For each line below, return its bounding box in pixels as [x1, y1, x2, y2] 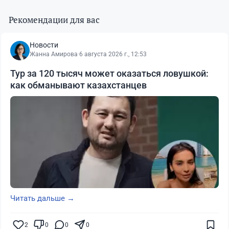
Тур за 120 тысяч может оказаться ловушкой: [10, 68, 209, 79]
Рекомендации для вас [9, 14, 100, 26]
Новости [30, 41, 58, 50]
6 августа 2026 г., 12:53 [79, 51, 147, 58]
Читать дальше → [10, 194, 75, 203]
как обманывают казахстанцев [10, 80, 147, 91]
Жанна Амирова [30, 51, 78, 58]
